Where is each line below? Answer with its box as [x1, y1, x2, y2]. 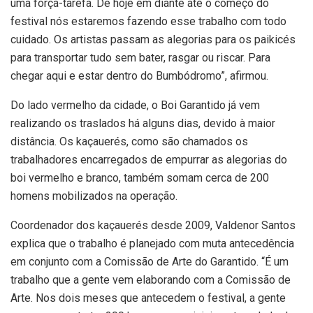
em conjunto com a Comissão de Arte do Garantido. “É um [10, 254, 289, 268]
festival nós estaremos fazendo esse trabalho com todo [10, 14, 286, 28]
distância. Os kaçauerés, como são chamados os [10, 134, 248, 148]
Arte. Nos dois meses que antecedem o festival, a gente [10, 291, 286, 305]
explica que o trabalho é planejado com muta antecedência [10, 236, 294, 250]
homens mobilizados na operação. [10, 189, 177, 203]
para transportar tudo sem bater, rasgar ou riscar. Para [10, 50, 270, 64]
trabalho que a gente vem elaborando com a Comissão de [10, 272, 291, 286]
